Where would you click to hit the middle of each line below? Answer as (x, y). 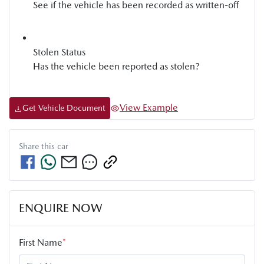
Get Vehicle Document (64, 108)
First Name (41, 243)
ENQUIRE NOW (61, 208)
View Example (149, 107)
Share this (38, 146)
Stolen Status (59, 52)
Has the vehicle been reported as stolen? (116, 67)
